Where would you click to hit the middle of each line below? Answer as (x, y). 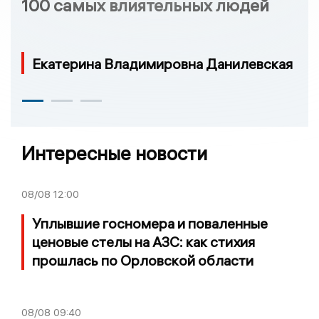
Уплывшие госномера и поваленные (150, 223)
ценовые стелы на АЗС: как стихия (143, 241)
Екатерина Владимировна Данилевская (162, 63)
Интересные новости (114, 153)
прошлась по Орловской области (143, 260)
